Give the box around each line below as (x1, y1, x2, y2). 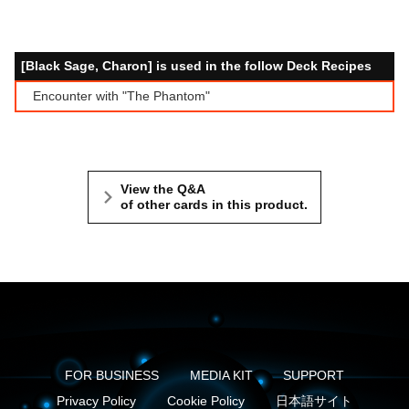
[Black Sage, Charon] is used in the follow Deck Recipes (21, 58, 372, 74)
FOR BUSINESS (64, 368, 159, 383)
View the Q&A (121, 182, 205, 197)
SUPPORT (283, 368, 345, 383)
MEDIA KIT (189, 368, 253, 383)
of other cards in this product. (121, 197, 308, 213)
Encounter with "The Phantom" (33, 89, 210, 104)
